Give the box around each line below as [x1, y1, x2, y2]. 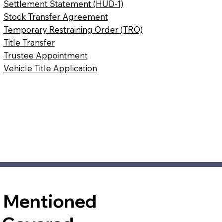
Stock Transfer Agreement [3, 11, 108, 22]
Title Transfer [3, 37, 55, 48]
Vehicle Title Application [3, 63, 97, 74]
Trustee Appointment [3, 50, 88, 61]
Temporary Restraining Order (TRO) [3, 24, 143, 35]
